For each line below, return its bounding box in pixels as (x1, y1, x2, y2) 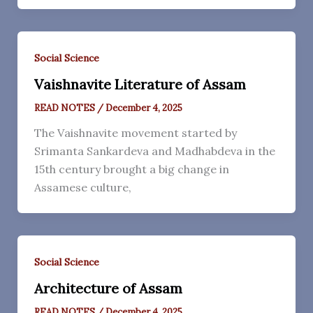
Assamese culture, (34, 180, 131, 195)
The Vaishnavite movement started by (34, 126, 237, 140)
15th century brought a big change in (34, 162, 229, 177)
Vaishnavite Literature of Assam (34, 75, 246, 94)
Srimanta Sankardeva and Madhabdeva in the (34, 144, 275, 159)
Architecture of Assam (34, 279, 182, 297)
